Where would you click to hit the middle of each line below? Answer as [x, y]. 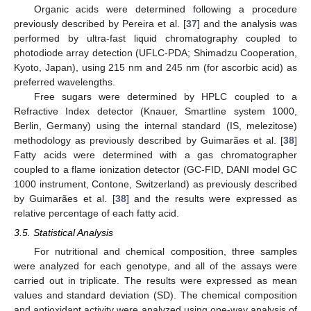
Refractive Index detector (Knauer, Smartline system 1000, [155, 111]
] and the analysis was [247, 24]
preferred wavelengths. [65, 82]
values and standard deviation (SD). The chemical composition [155, 295]
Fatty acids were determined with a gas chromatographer [155, 155]
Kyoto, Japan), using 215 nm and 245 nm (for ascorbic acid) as [155, 68]
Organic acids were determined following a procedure [165, 9]
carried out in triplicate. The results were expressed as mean [155, 281]
